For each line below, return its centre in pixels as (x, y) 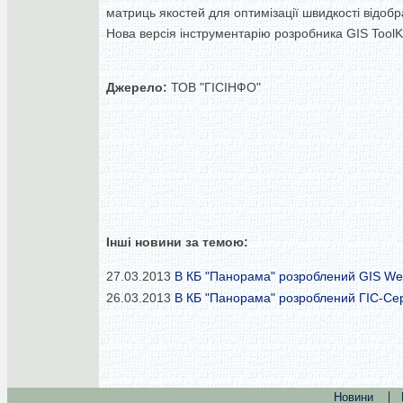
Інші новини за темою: (177, 242)
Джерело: (137, 87)
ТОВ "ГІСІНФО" (214, 87)
